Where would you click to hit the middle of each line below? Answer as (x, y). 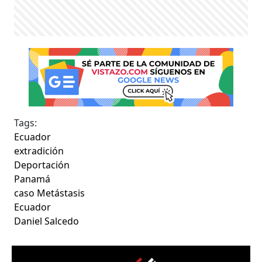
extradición (39, 151)
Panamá (32, 179)
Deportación (42, 165)
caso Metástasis (50, 193)
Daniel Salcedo (47, 221)
